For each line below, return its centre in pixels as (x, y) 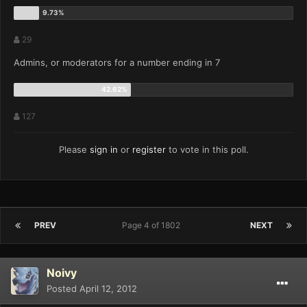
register (149, 150)
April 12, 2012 (108, 289)
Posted (63, 289)
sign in (103, 150)
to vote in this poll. (207, 150)
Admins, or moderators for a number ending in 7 (117, 63)
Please (74, 150)
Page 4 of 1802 (153, 225)
